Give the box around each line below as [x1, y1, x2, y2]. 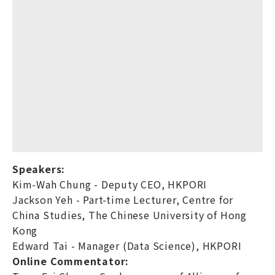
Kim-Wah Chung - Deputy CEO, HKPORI [12, 177, 207, 192]
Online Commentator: [12, 254, 130, 269]
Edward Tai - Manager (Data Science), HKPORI [12, 238, 242, 254]
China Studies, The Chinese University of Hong [12, 207, 247, 223]
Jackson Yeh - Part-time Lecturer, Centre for [12, 192, 234, 207]
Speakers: [12, 161, 66, 177]
